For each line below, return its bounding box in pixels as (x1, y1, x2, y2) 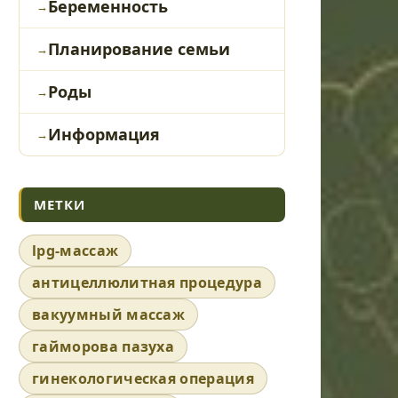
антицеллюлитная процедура (32, 273, 262, 292)
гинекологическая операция (32, 369, 254, 388)
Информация (48, 123, 160, 145)
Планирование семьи (48, 38, 230, 60)
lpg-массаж (32, 241, 119, 260)
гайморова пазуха (32, 337, 175, 356)
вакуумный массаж (32, 305, 186, 324)
